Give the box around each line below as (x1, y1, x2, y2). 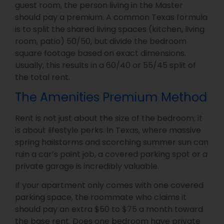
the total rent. (15, 71, 70, 83)
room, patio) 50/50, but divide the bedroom (15, 35, 186, 47)
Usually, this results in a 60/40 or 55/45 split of (15, 59, 196, 71)
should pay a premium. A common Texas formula (15, 11, 207, 23)
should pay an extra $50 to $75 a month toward (15, 203, 203, 215)
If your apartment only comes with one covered (15, 179, 203, 191)
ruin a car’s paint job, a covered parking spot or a (15, 148, 207, 160)
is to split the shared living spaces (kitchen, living (15, 23, 204, 35)
